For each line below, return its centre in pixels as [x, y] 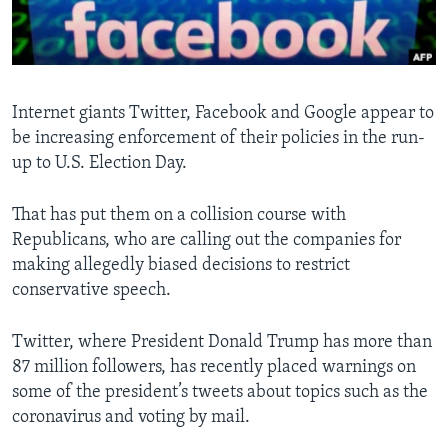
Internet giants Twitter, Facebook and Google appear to [223, 114]
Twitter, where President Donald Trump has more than [222, 343]
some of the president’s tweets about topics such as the [220, 393]
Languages [73, 75]
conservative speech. [91, 291]
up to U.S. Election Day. [99, 164]
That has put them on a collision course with [179, 216]
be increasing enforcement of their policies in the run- [218, 139]
